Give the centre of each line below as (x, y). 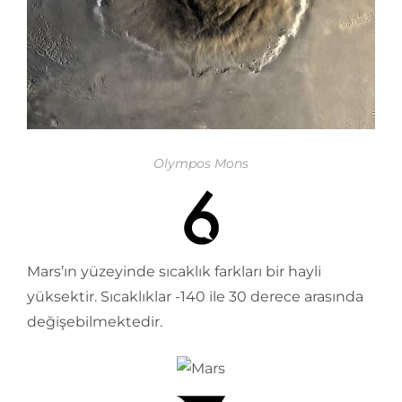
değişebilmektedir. (95, 322)
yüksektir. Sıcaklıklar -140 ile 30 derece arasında (195, 297)
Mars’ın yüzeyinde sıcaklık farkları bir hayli (174, 271)
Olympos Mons (201, 163)
